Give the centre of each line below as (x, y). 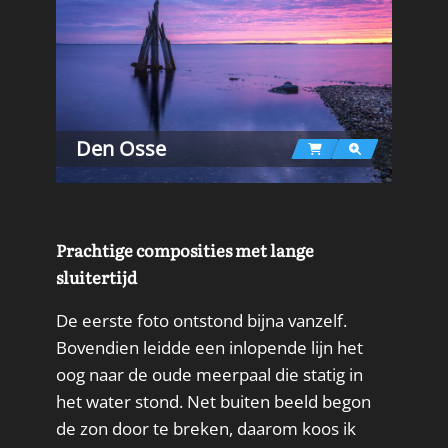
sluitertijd (96, 276)
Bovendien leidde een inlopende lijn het (209, 348)
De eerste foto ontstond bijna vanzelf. (201, 321)
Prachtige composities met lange (185, 249)
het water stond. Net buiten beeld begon (213, 402)
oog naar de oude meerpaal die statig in (209, 375)
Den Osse (120, 148)
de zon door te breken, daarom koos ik (206, 429)
